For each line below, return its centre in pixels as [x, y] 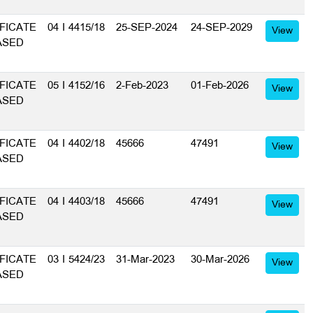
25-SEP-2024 [147, 28]
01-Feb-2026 [220, 86]
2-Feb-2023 [142, 86]
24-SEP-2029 [221, 28]
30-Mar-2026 [220, 260]
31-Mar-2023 [145, 260]
